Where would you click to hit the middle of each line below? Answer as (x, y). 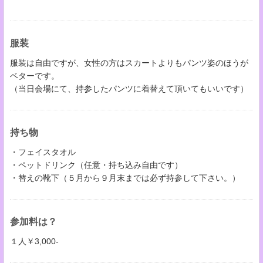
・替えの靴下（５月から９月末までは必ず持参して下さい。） (125, 178)
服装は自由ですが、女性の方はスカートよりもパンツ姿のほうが (129, 63)
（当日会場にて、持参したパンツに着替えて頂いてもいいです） (129, 88)
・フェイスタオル (43, 152)
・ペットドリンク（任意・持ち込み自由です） (96, 165)
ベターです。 (35, 75)
